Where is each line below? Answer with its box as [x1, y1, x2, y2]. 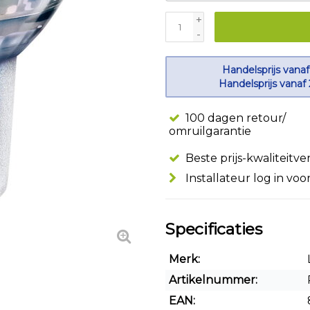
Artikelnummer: [169, 273, 257, 286]
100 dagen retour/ [183, 111, 286, 125]
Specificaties [165, 219, 262, 239]
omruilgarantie [169, 125, 251, 138]
